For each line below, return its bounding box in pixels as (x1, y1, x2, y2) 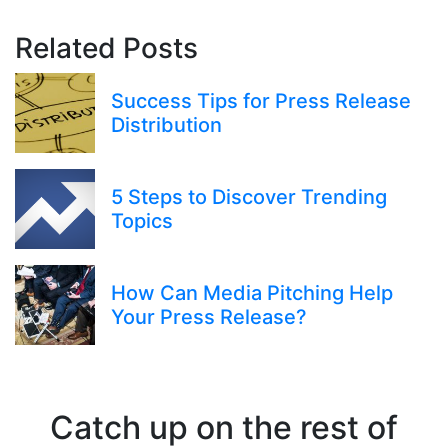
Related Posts (15, 31, 198, 65)
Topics (111, 209, 173, 233)
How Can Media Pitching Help (111, 281, 393, 305)
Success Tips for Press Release (111, 89, 411, 113)
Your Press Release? (111, 305, 307, 329)
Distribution (111, 113, 222, 137)
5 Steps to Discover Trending (111, 185, 387, 209)
